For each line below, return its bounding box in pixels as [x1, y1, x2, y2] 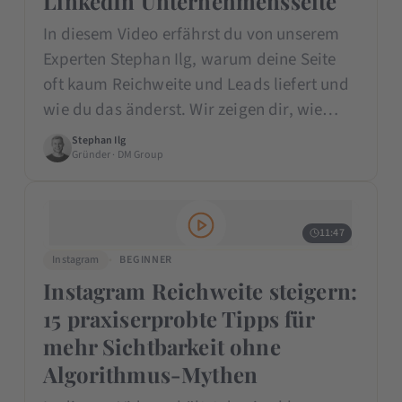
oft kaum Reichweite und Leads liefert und [43, 72, 349, 97]
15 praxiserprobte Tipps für [43, 303, 315, 333]
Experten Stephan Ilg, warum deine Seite [43, 47, 336, 72]
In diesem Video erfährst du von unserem [43, 22, 340, 47]
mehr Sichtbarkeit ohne [43, 331, 281, 361]
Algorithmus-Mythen [43, 359, 258, 389]
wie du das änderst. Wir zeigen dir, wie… [43, 97, 339, 122]
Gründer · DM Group [72, 146, 164, 162]
